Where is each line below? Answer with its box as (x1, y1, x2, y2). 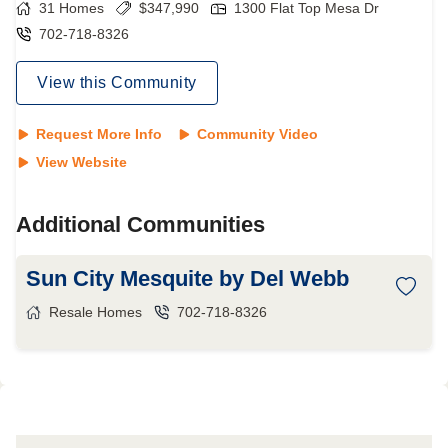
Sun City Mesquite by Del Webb (26, 266, 349, 291)
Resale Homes (49, 304, 142, 320)
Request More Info (36, 126, 162, 142)
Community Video (197, 126, 318, 142)
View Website (36, 154, 127, 170)
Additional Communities (16, 212, 265, 237)
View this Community (37, 74, 197, 91)
